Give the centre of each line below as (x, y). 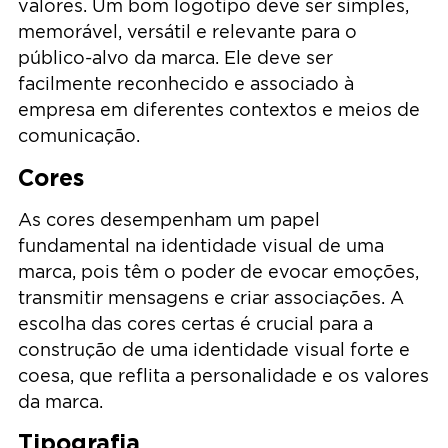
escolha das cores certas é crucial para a (195, 323)
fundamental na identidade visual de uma (201, 245)
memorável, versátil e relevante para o (187, 32)
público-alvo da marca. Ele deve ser (175, 58)
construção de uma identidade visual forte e (214, 349)
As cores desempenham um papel (169, 219)
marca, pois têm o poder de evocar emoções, (218, 271)
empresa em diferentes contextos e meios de (219, 110)
